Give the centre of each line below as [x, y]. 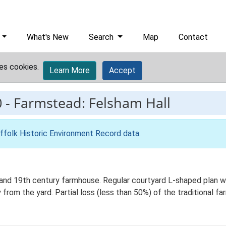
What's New [48, 37]
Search [102, 37]
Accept [122, 70]
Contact [193, 37]
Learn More [70, 70]
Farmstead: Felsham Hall [92, 103]
